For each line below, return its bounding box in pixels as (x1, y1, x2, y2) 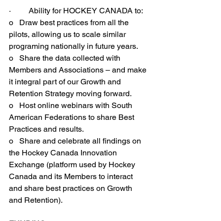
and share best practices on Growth (9, 184, 134, 193)
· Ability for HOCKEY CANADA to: (9, 6, 143, 15)
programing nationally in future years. (9, 41, 138, 51)
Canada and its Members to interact (9, 172, 135, 181)
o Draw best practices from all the (9, 18, 131, 27)
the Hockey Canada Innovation (9, 148, 119, 157)
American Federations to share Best (9, 112, 136, 122)
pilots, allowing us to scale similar (9, 30, 128, 39)
